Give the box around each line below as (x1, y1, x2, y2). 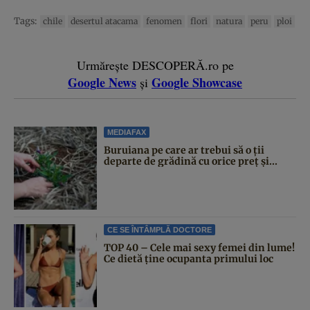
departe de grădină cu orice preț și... (104, 155, 277, 168)
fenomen (146, 16, 182, 27)
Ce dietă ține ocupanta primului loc (104, 253, 273, 266)
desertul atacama (71, 16, 138, 27)
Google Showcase (152, 73, 242, 92)
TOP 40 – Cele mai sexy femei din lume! (104, 241, 295, 255)
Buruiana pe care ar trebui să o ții (104, 144, 264, 157)
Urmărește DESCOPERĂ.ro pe (76, 57, 234, 74)
